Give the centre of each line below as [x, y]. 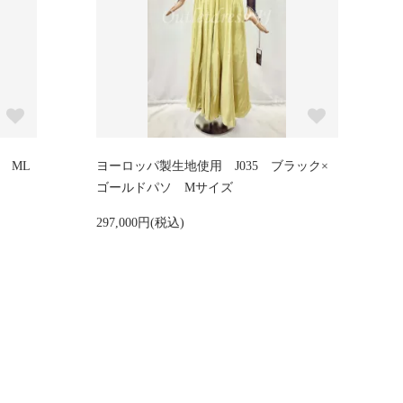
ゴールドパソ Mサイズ [164, 188]
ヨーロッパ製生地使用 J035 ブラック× [212, 166]
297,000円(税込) [140, 223]
